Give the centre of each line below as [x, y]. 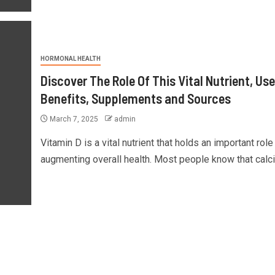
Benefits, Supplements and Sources [135, 98]
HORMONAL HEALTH [70, 58]
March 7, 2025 [74, 119]
